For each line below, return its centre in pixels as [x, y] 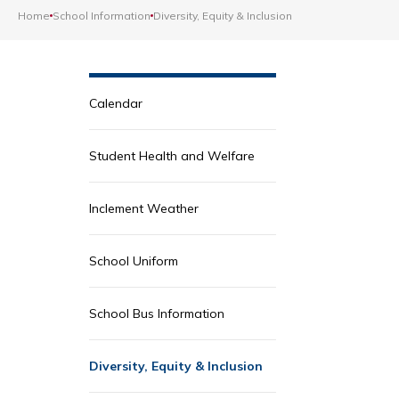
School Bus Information [157, 313]
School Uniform [134, 261]
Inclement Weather [144, 208]
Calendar [116, 103]
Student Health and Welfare [172, 156]
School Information [102, 16]
